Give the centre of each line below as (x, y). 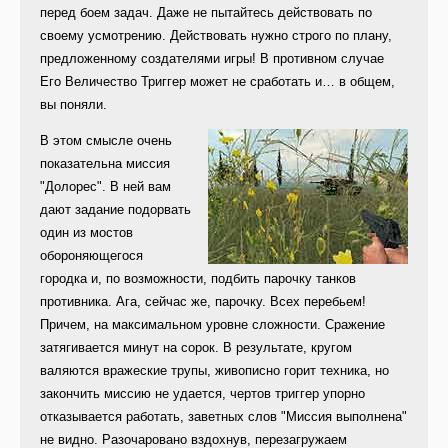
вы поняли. (73, 105)
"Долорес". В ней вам (105, 187)
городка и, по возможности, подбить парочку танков (198, 279)
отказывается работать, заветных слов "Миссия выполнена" (223, 417)
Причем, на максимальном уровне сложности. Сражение (212, 325)
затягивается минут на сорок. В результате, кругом (196, 348)
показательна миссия (105, 164)
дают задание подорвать (115, 210)
